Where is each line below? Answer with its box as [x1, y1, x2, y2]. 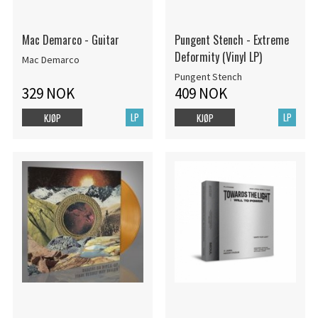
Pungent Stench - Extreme [174, 31, 289, 49]
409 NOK [174, 84, 227, 104]
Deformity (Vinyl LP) [174, 48, 262, 66]
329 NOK [21, 84, 75, 104]
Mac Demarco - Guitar [21, 31, 119, 49]
